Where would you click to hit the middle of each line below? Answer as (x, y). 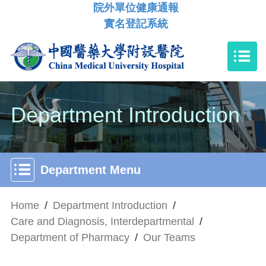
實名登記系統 (136, 24)
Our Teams (169, 237)
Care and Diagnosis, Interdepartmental (102, 221)
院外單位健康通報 (136, 8)
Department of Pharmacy (70, 237)
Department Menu (91, 170)
